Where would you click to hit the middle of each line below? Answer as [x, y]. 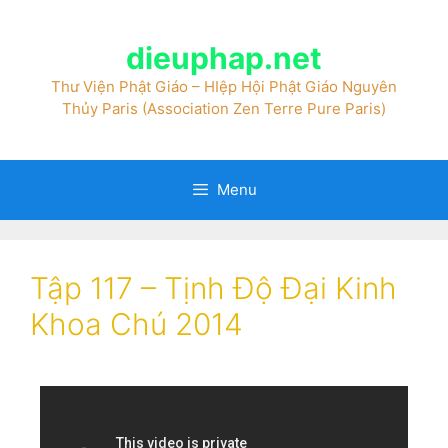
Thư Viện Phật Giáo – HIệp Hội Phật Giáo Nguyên [224, 86]
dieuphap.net [224, 58]
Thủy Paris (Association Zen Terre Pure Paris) [224, 108]
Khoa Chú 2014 [136, 324]
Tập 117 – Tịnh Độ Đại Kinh [213, 288]
